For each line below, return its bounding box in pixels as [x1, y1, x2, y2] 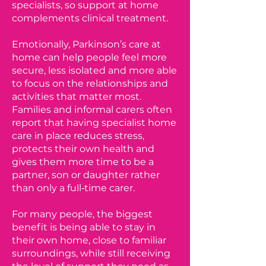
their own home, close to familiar [12, 235, 166, 246]
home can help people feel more [12, 52, 167, 63]
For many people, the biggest [12, 208, 153, 220]
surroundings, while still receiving [12, 248, 170, 259]
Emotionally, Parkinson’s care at [12, 39, 161, 50]
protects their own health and [12, 143, 154, 154]
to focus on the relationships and [12, 78, 168, 89]
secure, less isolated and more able [12, 65, 177, 76]
